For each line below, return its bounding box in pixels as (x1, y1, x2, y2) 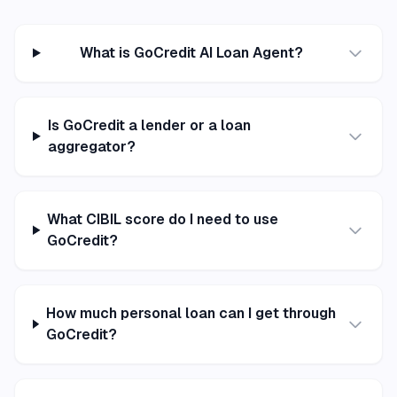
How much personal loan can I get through (45, 304, 336, 322)
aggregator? (47, 137, 136, 155)
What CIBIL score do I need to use (47, 210, 279, 228)
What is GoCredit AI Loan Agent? (80, 43, 304, 61)
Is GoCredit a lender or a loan (47, 116, 251, 134)
